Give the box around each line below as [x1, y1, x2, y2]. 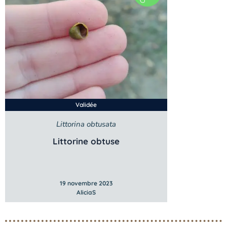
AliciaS [77, 188, 96, 197]
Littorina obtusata [56, 119, 116, 130]
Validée [75, 101, 97, 109]
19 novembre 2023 [60, 179, 112, 187]
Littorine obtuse [53, 136, 120, 147]
